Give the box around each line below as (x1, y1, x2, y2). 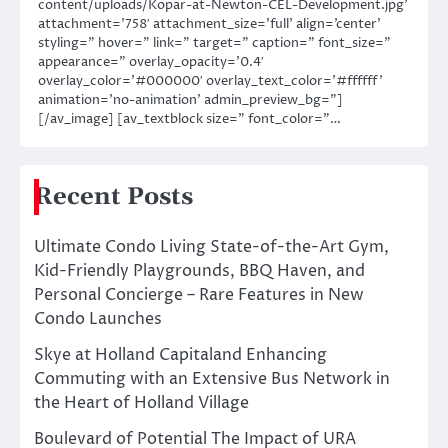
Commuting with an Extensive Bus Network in (34, 368, 390, 391)
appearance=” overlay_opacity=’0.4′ (38, 53, 264, 72)
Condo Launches (34, 308, 162, 331)
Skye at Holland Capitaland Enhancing (34, 344, 327, 367)
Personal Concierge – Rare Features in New (34, 284, 364, 307)
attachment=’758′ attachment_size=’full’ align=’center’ (38, 15, 381, 34)
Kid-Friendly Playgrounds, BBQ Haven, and (34, 260, 365, 283)
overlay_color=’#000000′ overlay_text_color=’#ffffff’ (38, 72, 383, 91)
